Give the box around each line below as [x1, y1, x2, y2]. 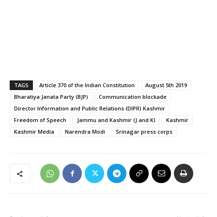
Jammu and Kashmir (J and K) [77, 116, 155, 124]
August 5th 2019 [145, 81, 187, 89]
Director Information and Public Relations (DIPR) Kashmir [14, 105, 165, 112]
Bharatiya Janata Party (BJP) [14, 93, 88, 101]
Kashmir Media [14, 128, 54, 136]
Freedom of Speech [14, 116, 66, 124]
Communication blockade [99, 93, 167, 101]
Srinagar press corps [116, 128, 172, 136]
